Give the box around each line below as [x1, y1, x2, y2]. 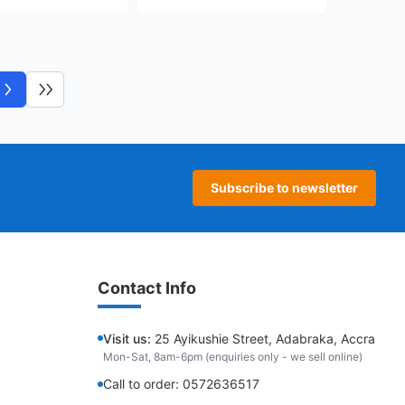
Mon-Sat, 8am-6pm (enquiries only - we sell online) [103, 350, 363, 363]
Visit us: [103, 331, 151, 346]
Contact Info [98, 278, 196, 297]
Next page [6, 89, 70, 105]
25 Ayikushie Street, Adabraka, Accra [151, 331, 375, 346]
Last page [43, 89, 105, 105]
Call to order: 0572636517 [103, 376, 259, 391]
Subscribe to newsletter [211, 180, 358, 195]
